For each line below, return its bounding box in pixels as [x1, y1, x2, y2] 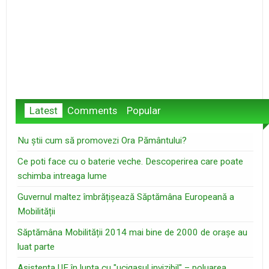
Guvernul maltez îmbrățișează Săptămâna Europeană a [17, 192, 235, 203]
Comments [67, 104, 117, 117]
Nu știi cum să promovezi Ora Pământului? [17, 135, 187, 147]
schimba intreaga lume [17, 171, 107, 182]
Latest [29, 104, 58, 117]
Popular [127, 104, 161, 117]
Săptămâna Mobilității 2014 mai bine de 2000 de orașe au [17, 227, 248, 238]
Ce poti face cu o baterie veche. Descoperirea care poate [17, 156, 244, 168]
